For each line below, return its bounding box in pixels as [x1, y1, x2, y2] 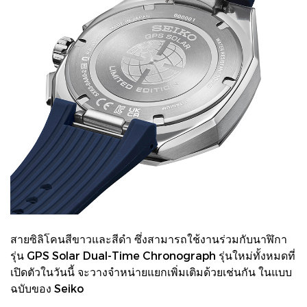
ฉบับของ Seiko [10, 281, 84, 295]
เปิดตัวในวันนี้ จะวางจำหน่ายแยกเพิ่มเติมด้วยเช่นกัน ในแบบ [10, 265, 292, 278]
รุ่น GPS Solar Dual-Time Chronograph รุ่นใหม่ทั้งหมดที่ [10, 248, 295, 262]
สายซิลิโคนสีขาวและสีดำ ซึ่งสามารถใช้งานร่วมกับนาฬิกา [10, 232, 287, 245]
